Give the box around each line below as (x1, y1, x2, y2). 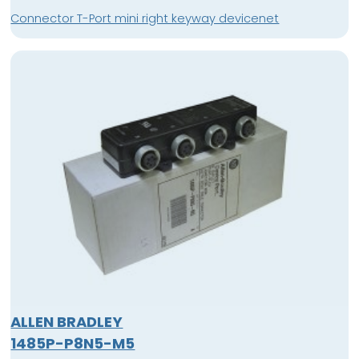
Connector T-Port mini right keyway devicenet (10, 10, 280, 26)
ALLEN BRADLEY (10, 311, 123, 332)
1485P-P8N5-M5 (10, 333, 135, 353)
